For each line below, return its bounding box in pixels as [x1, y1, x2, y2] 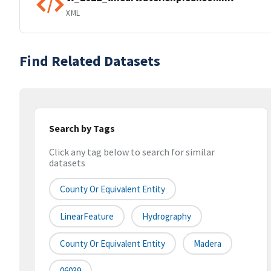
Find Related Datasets [19, 51, 160, 70]
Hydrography [142, 211, 191, 223]
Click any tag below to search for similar [49, 146, 215, 158]
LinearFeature [60, 211, 114, 223]
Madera [194, 238, 221, 250]
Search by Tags [49, 122, 115, 134]
